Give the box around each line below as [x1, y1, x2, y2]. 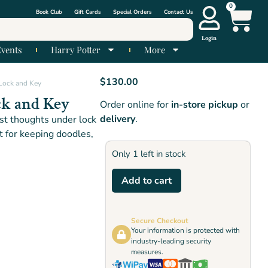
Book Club [36, 8, 63, 16]
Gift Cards [74, 8, 102, 16]
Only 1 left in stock [112, 147, 186, 160]
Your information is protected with [131, 226, 240, 236]
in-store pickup [171, 98, 239, 112]
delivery [100, 112, 136, 126]
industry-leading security [131, 236, 212, 246]
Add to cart [121, 174, 172, 188]
